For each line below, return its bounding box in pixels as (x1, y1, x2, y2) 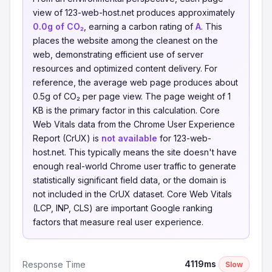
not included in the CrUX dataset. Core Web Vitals (33, 189, 232, 199)
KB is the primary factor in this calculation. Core (33, 105, 220, 115)
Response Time (22, 259, 86, 270)
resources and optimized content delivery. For (33, 63, 217, 73)
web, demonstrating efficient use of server (33, 49, 203, 59)
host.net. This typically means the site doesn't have (33, 147, 237, 157)
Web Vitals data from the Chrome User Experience (33, 119, 235, 129)
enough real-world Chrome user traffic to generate (33, 161, 236, 171)
